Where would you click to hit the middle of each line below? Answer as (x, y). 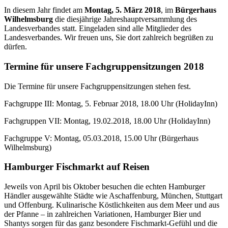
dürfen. (16, 47)
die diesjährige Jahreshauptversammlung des (125, 19)
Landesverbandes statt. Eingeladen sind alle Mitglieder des (98, 28)
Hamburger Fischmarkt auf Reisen (77, 167)
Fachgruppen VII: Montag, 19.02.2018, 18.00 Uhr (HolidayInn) (107, 121)
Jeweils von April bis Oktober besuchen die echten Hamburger (105, 186)
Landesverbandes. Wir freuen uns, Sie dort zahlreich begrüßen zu (109, 38)
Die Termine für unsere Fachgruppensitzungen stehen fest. (97, 86)
